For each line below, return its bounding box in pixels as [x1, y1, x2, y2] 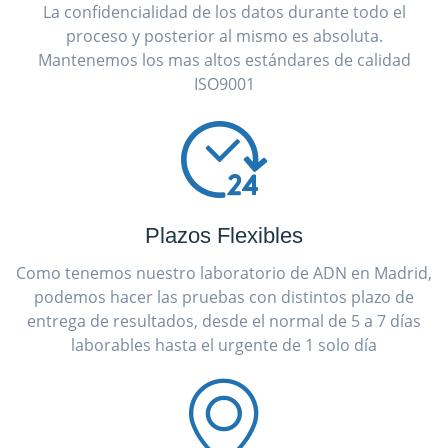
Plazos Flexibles [145, 222, 303, 248]
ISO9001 [193, 72, 255, 95]
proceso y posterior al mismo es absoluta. [65, 24, 383, 47]
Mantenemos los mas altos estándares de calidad [37, 48, 411, 71]
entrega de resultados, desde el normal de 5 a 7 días [27, 309, 421, 332]
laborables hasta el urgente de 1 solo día [71, 333, 377, 356]
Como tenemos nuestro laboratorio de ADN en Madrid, [16, 261, 432, 284]
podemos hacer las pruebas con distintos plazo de [34, 285, 414, 308]
